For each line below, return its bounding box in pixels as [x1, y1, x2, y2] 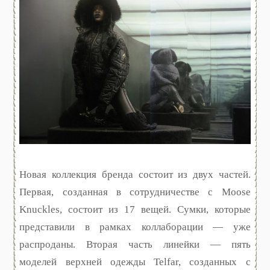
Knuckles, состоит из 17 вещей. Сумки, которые [19, 203, 251, 215]
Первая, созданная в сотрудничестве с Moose [19, 186, 251, 198]
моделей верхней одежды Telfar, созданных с [19, 256, 251, 268]
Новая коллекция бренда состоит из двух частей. [19, 168, 251, 180]
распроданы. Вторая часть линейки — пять [19, 238, 251, 250]
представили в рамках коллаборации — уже [19, 221, 251, 233]
